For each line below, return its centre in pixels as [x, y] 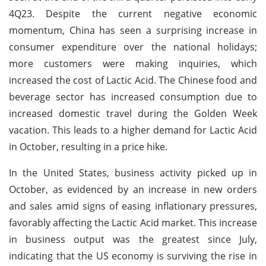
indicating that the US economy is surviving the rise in [133, 256]
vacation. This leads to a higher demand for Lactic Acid [133, 130]
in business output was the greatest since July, [133, 239]
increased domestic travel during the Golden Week [133, 113]
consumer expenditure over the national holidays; [133, 47]
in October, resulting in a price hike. [88, 146]
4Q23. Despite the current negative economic [133, 13]
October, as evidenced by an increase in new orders [133, 189]
